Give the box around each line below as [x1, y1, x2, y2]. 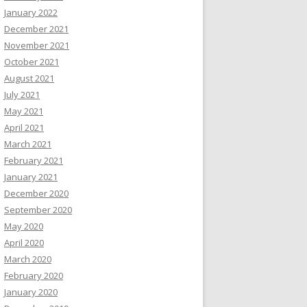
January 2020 [4, 286, 58, 298]
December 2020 [4, 187, 69, 199]
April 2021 [4, 121, 44, 134]
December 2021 [4, 23, 69, 35]
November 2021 [4, 39, 69, 51]
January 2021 [4, 171, 58, 183]
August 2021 [4, 72, 54, 84]
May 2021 [4, 105, 43, 117]
